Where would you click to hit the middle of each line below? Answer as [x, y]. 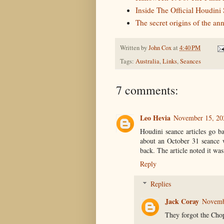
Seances [190, 61]
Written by [134, 48]
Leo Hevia [155, 118]
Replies [161, 184]
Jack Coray [182, 201]
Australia [147, 61]
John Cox [160, 48]
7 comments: [147, 90]
